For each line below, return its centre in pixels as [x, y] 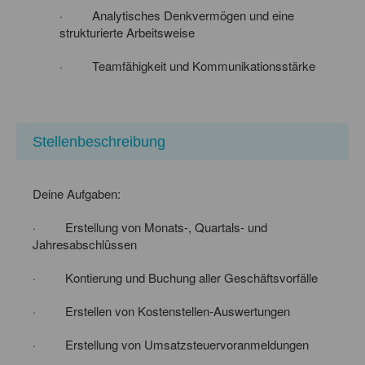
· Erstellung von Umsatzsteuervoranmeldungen [171, 344]
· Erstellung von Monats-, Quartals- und [150, 226]
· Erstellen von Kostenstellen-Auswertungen [163, 310]
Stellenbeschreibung [99, 141]
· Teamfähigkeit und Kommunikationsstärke [189, 65]
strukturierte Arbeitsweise [127, 32]
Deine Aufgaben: [77, 193]
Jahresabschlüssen [85, 244]
